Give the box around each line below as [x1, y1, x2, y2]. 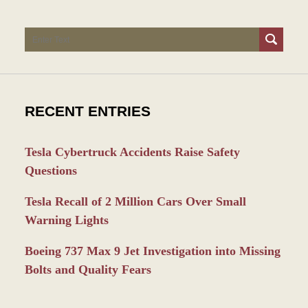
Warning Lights [24, 213, 109, 228]
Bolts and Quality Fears [24, 263, 151, 277]
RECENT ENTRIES [24, 103, 151, 120]
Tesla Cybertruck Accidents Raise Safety [24, 145, 240, 159]
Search [23, 28, 60, 43]
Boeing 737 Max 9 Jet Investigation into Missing [24, 244, 280, 258]
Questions [24, 164, 77, 178]
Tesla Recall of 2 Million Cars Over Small [24, 195, 246, 209]
